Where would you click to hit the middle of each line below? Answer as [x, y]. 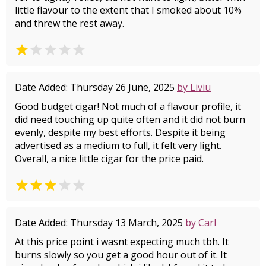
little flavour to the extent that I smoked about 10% [128, 10]
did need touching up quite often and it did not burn [130, 119]
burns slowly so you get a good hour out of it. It [121, 255]
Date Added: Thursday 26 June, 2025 [96, 87]
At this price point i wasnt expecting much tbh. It [122, 242]
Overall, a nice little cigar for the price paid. [109, 159]
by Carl [201, 223]
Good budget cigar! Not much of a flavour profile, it [128, 106]
